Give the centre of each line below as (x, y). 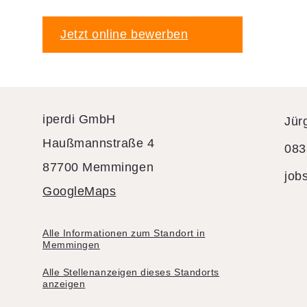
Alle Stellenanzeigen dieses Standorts (131, 272)
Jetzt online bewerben (124, 34)
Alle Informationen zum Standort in (124, 233)
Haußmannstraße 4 (99, 143)
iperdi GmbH (79, 119)
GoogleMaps (79, 191)
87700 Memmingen (98, 167)
